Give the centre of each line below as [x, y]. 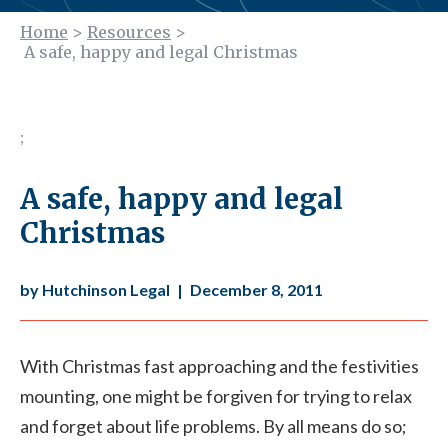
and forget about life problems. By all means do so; [213, 426]
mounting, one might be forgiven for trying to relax [216, 396]
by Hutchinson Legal [95, 289]
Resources [129, 32]
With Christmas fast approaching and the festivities [219, 366]
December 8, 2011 [256, 289]
